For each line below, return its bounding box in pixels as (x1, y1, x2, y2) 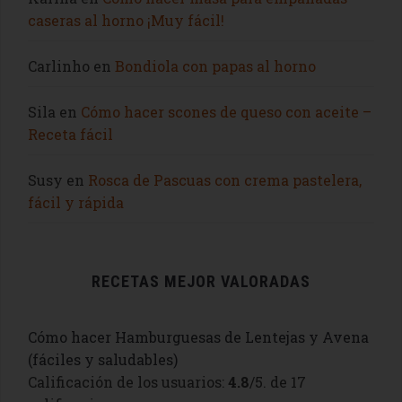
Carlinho (28, 56, 90, 75)
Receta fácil (28, 124, 113, 144)
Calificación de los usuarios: (28, 371, 228, 391)
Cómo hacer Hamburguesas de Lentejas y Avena (28, 327, 369, 346)
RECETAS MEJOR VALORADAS (92, 271, 310, 291)
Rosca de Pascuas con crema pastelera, (88, 170, 362, 189)
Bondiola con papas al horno (115, 56, 316, 75)
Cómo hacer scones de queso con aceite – (81, 101, 371, 121)
